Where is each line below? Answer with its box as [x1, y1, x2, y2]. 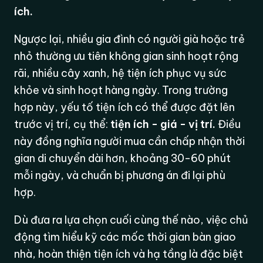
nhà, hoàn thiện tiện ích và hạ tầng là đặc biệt [14, 247, 244, 261]
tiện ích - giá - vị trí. [108, 117, 218, 131]
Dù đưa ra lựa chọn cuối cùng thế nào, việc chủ [14, 213, 249, 227]
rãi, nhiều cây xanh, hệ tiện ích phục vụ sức [14, 66, 227, 80]
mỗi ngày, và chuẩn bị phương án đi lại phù [14, 168, 226, 183]
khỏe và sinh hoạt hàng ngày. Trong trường [14, 83, 228, 97]
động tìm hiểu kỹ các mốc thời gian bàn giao [14, 230, 237, 244]
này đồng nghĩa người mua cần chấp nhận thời [14, 134, 245, 149]
